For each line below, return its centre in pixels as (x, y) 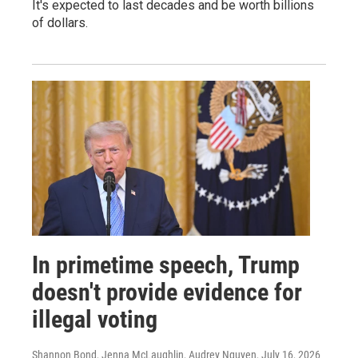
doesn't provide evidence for (167, 292)
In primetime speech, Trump (166, 265)
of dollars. (60, 22)
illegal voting (95, 319)
